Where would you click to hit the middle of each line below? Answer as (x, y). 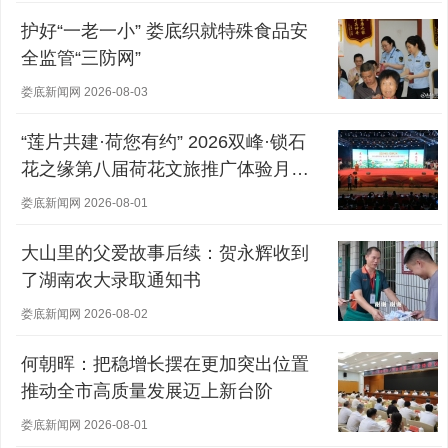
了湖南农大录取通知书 (111, 279)
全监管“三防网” (81, 57)
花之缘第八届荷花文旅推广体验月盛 (165, 168)
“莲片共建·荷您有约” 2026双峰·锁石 (163, 141)
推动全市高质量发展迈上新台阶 (147, 390)
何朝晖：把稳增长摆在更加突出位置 (165, 363)
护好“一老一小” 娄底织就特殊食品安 (164, 30)
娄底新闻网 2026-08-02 (84, 313)
